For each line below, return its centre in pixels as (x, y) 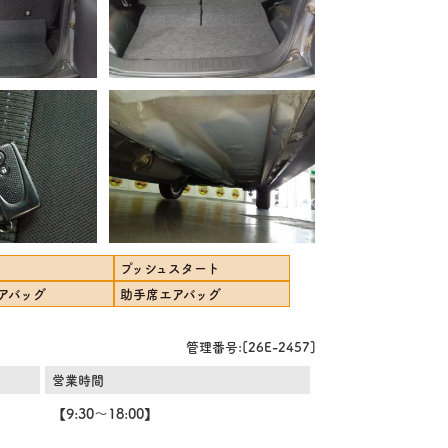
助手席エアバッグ (171, 293)
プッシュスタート (170, 267)
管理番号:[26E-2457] (251, 346)
